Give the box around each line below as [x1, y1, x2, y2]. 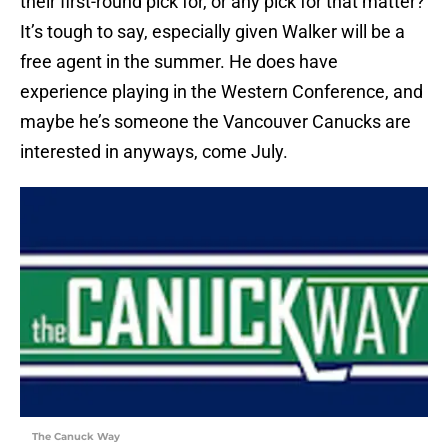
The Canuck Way [32, 430, 120, 444]
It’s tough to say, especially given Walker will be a [20, 21, 405, 43]
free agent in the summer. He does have [20, 51, 338, 73]
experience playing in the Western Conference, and [20, 81, 423, 103]
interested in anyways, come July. [20, 141, 288, 163]
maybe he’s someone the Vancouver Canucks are [20, 111, 411, 133]
